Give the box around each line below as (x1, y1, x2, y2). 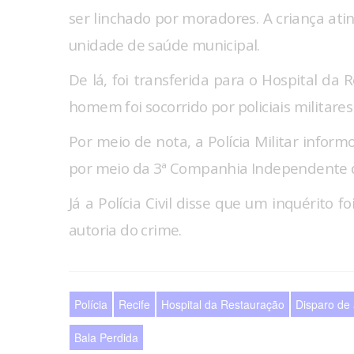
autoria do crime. (69, 220, 182, 241)
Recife (119, 296, 150, 313)
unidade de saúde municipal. (69, 35, 260, 56)
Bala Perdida (74, 330, 138, 346)
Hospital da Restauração (161, 296, 284, 313)
